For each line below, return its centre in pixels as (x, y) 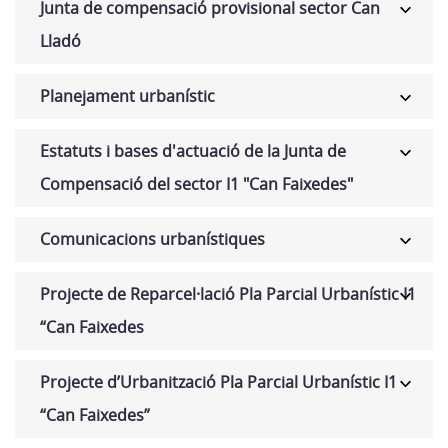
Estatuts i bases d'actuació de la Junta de (193, 151)
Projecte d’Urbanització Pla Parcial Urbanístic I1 (218, 382)
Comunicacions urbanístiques (152, 239)
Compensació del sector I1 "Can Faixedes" (196, 184)
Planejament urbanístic (127, 96)
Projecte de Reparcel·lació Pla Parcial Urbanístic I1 (228, 294)
